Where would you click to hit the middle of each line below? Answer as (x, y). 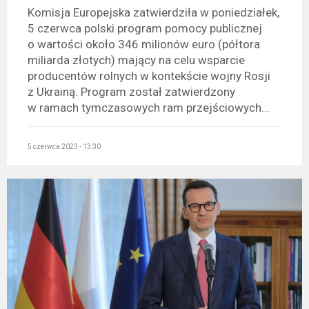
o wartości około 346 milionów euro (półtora (144, 44)
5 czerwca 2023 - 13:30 (64, 147)
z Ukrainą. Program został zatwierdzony (131, 91)
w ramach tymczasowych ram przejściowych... (149, 107)
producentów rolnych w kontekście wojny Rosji (149, 76)
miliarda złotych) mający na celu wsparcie (136, 60)
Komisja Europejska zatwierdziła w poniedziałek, (153, 12)
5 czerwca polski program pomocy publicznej (145, 28)
